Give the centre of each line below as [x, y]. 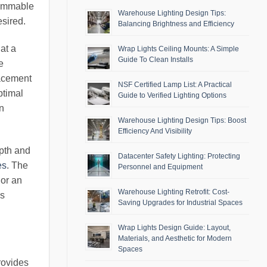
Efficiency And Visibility [155, 131]
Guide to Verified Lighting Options [172, 96]
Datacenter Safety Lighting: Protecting [179, 156]
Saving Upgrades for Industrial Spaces [180, 203]
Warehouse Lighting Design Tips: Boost [182, 121]
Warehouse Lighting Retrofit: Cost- [174, 192]
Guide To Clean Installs [156, 60]
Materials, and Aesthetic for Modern [175, 239]
